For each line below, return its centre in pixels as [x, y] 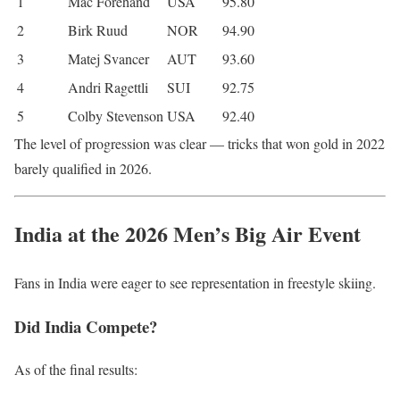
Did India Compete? [86, 326]
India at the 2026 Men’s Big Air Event [187, 234]
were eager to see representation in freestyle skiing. [231, 282]
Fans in [36, 282]
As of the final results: [76, 370]
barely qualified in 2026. [83, 169]
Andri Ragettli [108, 87]
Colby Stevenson [116, 116]
